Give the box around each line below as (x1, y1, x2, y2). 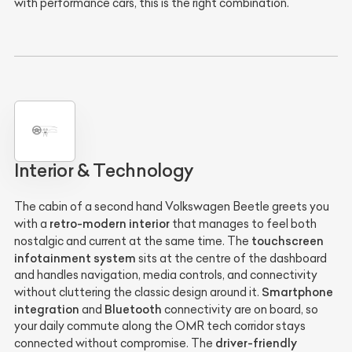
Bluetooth (104, 302, 162, 317)
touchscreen (251, 233, 324, 249)
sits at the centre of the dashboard (136, 251, 327, 266)
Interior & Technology (14, 159, 194, 182)
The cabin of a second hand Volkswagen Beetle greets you (14, 200, 329, 214)
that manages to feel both (170, 217, 317, 232)
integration (14, 302, 79, 317)
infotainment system (14, 251, 136, 266)
